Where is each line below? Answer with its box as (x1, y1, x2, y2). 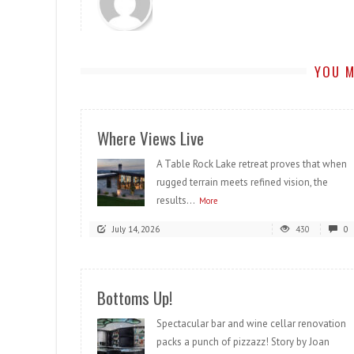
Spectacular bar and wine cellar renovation (156, 317, 346, 331)
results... (156, 194, 195, 208)
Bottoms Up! (97, 285, 172, 311)
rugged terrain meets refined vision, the (156, 175, 328, 190)
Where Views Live (97, 126, 204, 151)
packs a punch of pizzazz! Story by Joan (156, 335, 330, 349)
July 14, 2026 (112, 224, 160, 235)
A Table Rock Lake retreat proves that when (156, 157, 347, 171)
